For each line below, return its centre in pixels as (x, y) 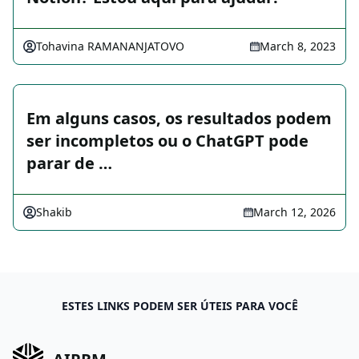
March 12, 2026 (294, 212)
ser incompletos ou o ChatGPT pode (167, 141)
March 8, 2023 (298, 46)
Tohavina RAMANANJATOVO (110, 46)
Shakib (54, 212)
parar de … (69, 163)
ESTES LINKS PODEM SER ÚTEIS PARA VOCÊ (179, 306)
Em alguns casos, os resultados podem (179, 119)
